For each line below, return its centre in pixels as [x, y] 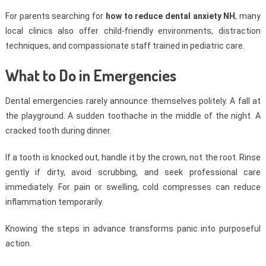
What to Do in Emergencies [91, 75]
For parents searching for [55, 16]
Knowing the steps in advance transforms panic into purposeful [133, 229]
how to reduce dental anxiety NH [170, 16]
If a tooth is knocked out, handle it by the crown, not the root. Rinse [133, 158]
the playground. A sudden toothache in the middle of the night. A [133, 116]
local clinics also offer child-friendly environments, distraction [133, 31]
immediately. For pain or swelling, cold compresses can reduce [133, 187]
